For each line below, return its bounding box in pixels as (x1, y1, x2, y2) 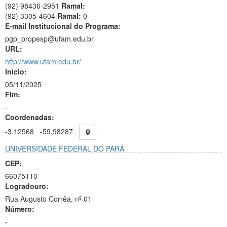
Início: (5, 66, 27, 77)
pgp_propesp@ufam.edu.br (5, 33, 94, 44)
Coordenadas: (5, 112, 54, 122)
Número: (5, 204, 34, 214)
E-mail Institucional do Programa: (5, 21, 121, 31)
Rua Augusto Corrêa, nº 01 (5, 194, 92, 204)
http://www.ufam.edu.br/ (5, 56, 81, 66)
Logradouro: (5, 181, 49, 191)
